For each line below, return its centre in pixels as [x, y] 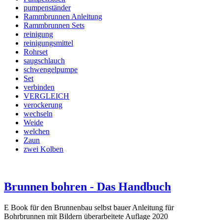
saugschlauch [44, 61]
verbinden [39, 87]
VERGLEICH [46, 96]
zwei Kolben [43, 149]
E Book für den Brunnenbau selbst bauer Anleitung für [89, 208]
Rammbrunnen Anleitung [63, 17]
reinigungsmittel [48, 43]
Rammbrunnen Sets [54, 26]
